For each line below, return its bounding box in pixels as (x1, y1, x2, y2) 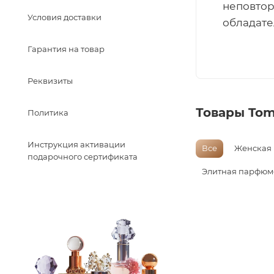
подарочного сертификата (28, 152, 138, 161)
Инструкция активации (28, 139, 125, 149)
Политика (28, 108, 68, 117)
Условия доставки (28, 12, 102, 22)
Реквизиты (28, 76, 73, 86)
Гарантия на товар (28, 44, 105, 54)
